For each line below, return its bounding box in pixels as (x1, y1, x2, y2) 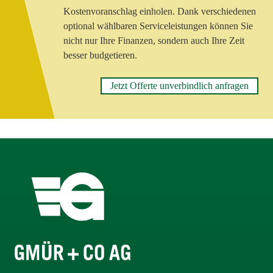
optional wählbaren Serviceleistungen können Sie (63, 21, 253, 31)
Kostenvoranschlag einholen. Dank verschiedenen (63, 6, 256, 16)
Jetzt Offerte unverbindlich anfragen (110, 80, 249, 91)
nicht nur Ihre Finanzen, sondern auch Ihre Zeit (63, 35, 244, 46)
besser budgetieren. (63, 50, 137, 60)
